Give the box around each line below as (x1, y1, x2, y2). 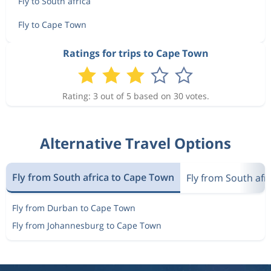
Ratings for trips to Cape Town (62, 47, 209, 60)
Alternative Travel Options (40, 133, 231, 153)
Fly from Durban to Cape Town (12, 202, 135, 214)
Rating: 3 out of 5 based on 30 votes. (62, 90, 209, 102)
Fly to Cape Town (18, 19, 87, 30)
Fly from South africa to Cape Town (12, 170, 174, 184)
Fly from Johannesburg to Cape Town (12, 220, 162, 231)
